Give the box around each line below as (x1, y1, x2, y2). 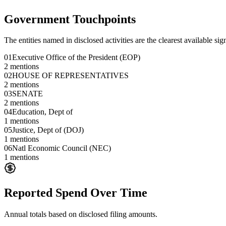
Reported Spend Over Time (4, 186, 147, 200)
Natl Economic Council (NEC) (12, 144, 111, 153)
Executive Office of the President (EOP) (12, 53, 140, 62)
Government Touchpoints (4, 12, 136, 26)
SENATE (12, 89, 43, 98)
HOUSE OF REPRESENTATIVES (12, 71, 129, 80)
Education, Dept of (12, 107, 73, 117)
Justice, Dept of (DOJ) (12, 126, 84, 135)
